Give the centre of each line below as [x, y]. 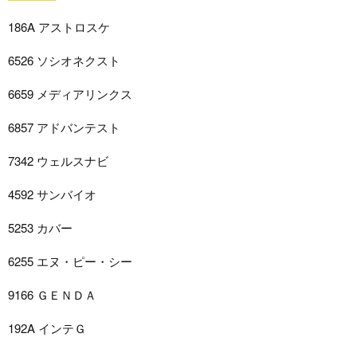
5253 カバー [40, 227]
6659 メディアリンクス [70, 93]
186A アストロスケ [59, 26]
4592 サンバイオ [52, 194]
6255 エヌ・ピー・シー [70, 261]
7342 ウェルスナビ [58, 160]
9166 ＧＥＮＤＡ [52, 294]
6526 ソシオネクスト [64, 60]
